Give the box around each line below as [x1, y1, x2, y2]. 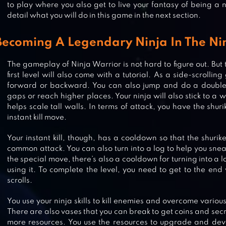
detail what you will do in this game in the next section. [7, 12, 201, 19]
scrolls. [7, 177, 32, 184]
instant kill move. [7, 114, 67, 121]
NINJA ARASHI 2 [37, 199, 131, 210]
